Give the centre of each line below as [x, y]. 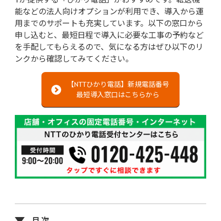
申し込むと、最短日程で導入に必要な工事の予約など [109, 35]
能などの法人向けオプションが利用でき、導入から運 [109, 11]
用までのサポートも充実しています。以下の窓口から [109, 23]
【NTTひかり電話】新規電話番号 [118, 84]
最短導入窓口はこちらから [118, 94]
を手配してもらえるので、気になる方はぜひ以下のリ [109, 47]
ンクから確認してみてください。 [74, 58]
